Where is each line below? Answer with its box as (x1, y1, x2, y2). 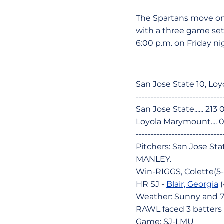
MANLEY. (136, 154, 171, 164)
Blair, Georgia (166, 179, 218, 189)
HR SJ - (136, 179, 166, 189)
